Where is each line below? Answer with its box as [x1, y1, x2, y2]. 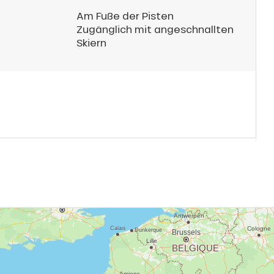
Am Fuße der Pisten [76, 9, 174, 22]
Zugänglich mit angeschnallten [76, 23, 234, 35]
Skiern [76, 36, 106, 49]
